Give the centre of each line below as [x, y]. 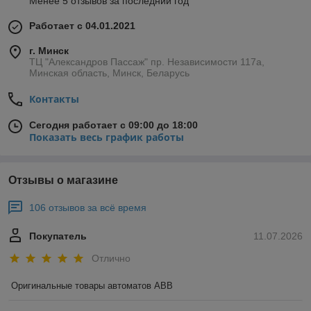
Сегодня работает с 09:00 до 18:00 [114, 125]
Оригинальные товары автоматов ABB [92, 285]
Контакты [54, 99]
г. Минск [49, 51]
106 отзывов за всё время [88, 208]
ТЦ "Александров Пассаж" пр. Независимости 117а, [147, 62]
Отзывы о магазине [63, 180]
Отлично [111, 258]
